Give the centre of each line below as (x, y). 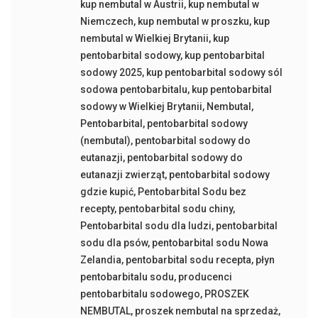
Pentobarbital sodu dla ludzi (146, 226)
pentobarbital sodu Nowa (210, 243)
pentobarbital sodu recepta (188, 260)
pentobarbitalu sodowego (140, 294)
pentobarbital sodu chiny (175, 209)
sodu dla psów (114, 243)
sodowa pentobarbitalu (133, 90)
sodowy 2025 (111, 73)
